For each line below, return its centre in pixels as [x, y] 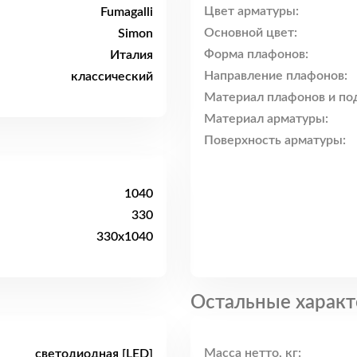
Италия [131, 55]
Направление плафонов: [276, 76]
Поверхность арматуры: [275, 141]
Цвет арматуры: [251, 12]
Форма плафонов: [256, 55]
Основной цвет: [251, 33]
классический [112, 76]
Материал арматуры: [266, 119]
